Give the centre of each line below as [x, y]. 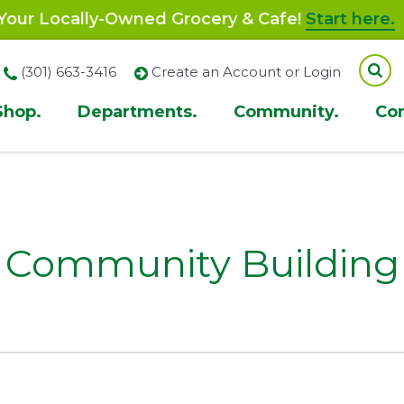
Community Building [202, 263]
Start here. [350, 19]
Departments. [138, 112]
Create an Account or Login [246, 72]
